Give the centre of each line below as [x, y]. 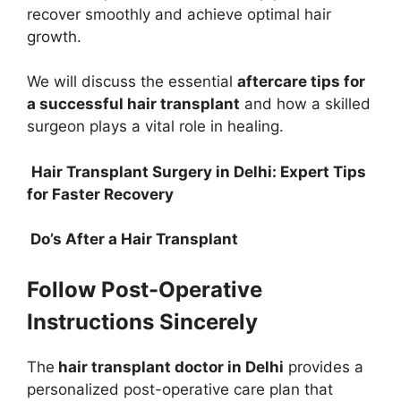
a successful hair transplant [133, 104]
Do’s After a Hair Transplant [132, 239]
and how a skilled [305, 104]
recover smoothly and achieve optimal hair [179, 14]
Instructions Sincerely [142, 321]
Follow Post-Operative [145, 289]
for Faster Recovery [100, 194]
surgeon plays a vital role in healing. [155, 127]
